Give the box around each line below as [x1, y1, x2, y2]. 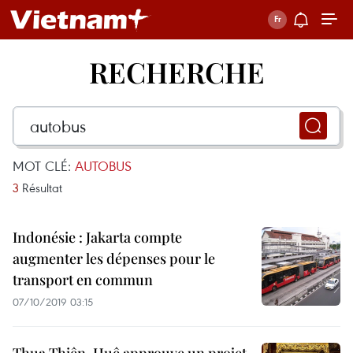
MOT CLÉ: [13, 157, 75, 175]
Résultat [19, 180, 62, 195]
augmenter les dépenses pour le [13, 249, 215, 268]
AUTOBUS [75, 157, 132, 175]
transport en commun [13, 270, 153, 289]
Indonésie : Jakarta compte [13, 228, 182, 247]
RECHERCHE [88, 53, 265, 91]
